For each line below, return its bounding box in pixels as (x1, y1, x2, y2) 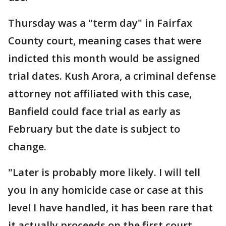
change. (8, 140, 46, 153)
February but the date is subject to (8, 122, 180, 136)
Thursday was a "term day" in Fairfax (8, 16, 192, 30)
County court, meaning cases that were (8, 34, 201, 47)
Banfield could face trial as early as (8, 104, 181, 118)
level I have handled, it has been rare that (8, 201, 213, 214)
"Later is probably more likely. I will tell (8, 165, 200, 179)
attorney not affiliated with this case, (8, 87, 192, 100)
